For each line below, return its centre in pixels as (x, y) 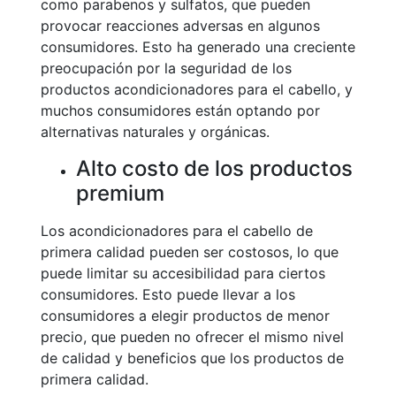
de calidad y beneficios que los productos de (192, 358)
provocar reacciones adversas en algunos (180, 26)
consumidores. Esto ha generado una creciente (198, 47)
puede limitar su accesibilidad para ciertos (183, 273)
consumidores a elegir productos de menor (185, 316)
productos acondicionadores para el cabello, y (197, 89)
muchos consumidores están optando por (180, 110)
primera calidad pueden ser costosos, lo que (190, 252)
